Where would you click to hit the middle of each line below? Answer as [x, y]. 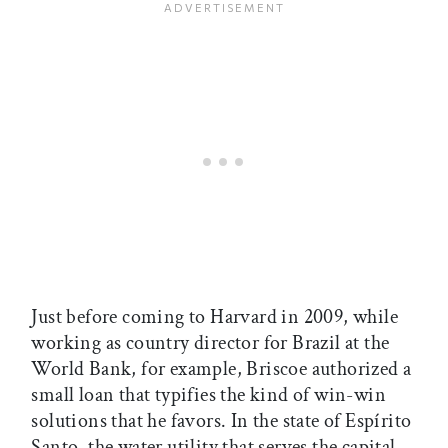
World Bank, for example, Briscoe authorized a [221, 369]
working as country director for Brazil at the [210, 343]
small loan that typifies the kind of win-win [208, 395]
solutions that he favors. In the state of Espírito [221, 421]
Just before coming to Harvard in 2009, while [214, 317]
